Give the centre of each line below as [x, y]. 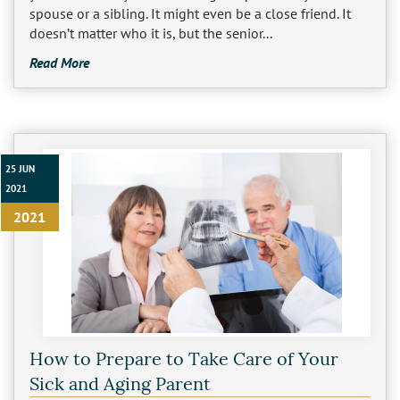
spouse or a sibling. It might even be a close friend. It [190, 14]
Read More [59, 63]
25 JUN [21, 169]
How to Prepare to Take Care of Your [183, 359]
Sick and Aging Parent [120, 384]
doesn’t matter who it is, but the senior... [150, 33]
